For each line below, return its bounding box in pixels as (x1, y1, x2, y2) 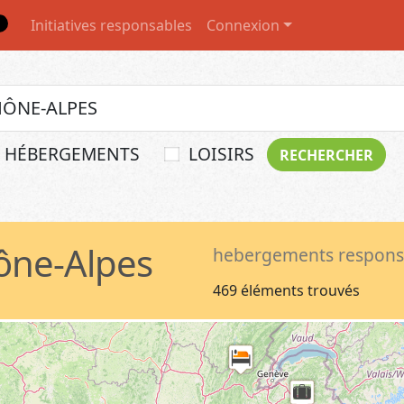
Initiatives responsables (31, 15, 192, 35)
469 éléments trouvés (213, 280, 360, 300)
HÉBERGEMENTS (5, 142, 140, 166)
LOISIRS (188, 142, 254, 166)
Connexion (207, 15, 280, 35)
